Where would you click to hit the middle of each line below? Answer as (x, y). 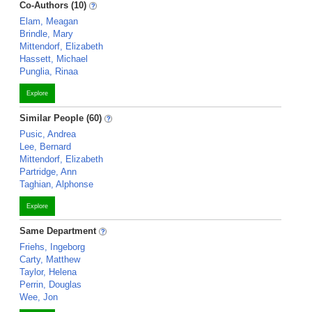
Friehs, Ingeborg (52, 247)
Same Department (59, 231)
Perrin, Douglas (50, 284)
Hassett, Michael (54, 59)
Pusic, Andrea (48, 134)
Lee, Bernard (45, 147)
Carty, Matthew (50, 259)
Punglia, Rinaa (49, 71)
